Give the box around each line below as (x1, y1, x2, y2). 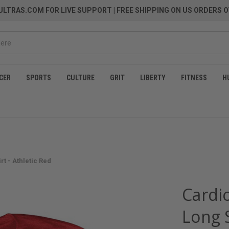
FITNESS (181, 74, 207, 82)
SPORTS (26, 74, 51, 82)
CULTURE (66, 74, 95, 82)
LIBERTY (140, 74, 166, 82)
